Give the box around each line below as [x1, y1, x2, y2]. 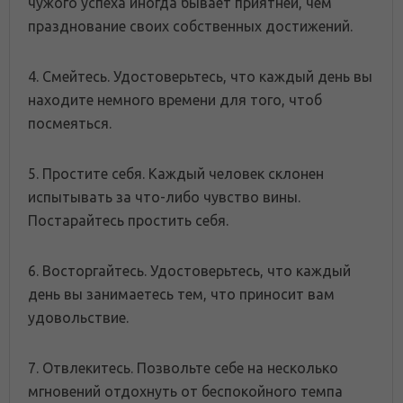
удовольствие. [28, 309, 129, 327]
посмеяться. [28, 115, 112, 132]
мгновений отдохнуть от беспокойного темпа [28, 383, 343, 400]
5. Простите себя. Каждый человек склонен [28, 166, 324, 183]
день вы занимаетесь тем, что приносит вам [28, 286, 335, 303]
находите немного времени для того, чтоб [28, 92, 322, 109]
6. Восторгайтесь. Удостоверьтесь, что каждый [28, 263, 351, 280]
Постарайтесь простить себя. [28, 212, 228, 229]
